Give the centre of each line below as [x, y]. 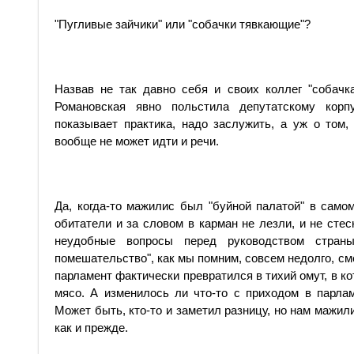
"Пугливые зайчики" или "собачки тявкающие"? [183, 24]
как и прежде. [91, 328]
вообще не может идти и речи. [137, 141]
